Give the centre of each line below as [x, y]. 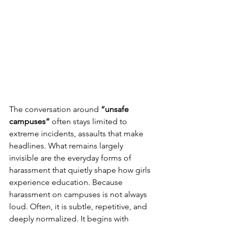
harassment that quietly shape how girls [81, 170]
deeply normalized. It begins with [70, 219]
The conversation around [55, 109]
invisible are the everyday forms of [71, 158]
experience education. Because [67, 182]
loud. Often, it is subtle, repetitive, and [79, 207]
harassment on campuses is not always [79, 195]
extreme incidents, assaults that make [77, 134]
